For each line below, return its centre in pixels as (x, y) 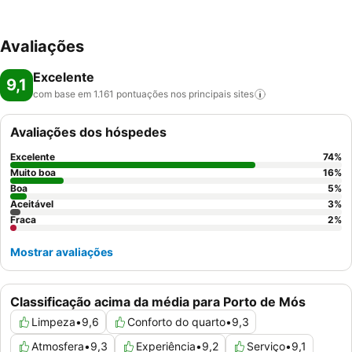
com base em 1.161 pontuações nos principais (132, 94)
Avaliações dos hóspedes (88, 132)
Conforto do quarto (176, 322)
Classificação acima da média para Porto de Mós (158, 302)
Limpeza (53, 322)
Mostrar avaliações (62, 252)
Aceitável (32, 204)
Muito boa (33, 172)
